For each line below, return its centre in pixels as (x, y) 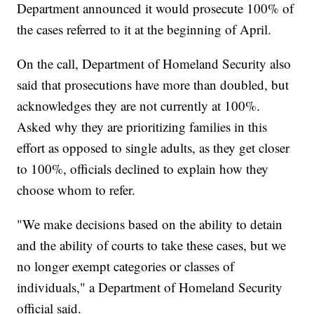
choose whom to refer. (76, 190)
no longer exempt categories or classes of (126, 266)
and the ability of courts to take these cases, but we (152, 245)
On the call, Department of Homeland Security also (154, 64)
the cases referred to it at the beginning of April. (144, 29)
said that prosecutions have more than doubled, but (153, 85)
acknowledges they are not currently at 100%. (139, 106)
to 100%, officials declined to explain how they (143, 169)
